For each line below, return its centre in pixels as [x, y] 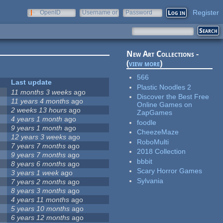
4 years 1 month [37, 119]
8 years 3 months [39, 191]
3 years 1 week [35, 173]
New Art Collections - [163, 54]
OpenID [50, 12]
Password [139, 12]
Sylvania [150, 180]
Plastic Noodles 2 [164, 87]
